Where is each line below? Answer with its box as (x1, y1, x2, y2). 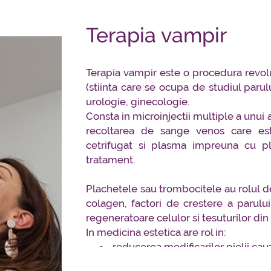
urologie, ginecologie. (86, 96, 189, 108)
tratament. (86, 154, 135, 166)
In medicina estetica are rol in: (86, 226, 226, 239)
